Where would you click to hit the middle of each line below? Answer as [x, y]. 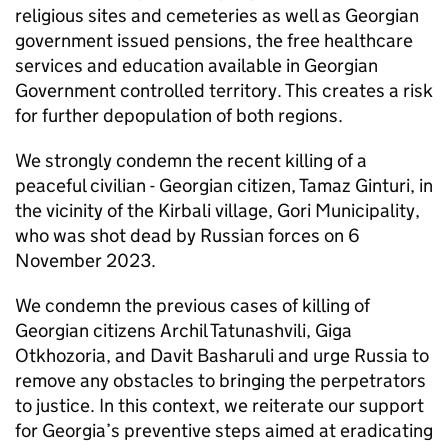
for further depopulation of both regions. [179, 115]
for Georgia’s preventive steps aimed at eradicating [224, 430]
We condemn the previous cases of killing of [192, 305]
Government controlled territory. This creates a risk [224, 90]
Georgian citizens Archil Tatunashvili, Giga [183, 330]
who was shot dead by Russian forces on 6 [187, 235]
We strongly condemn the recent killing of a [191, 160]
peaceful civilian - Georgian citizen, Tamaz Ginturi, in [224, 185]
